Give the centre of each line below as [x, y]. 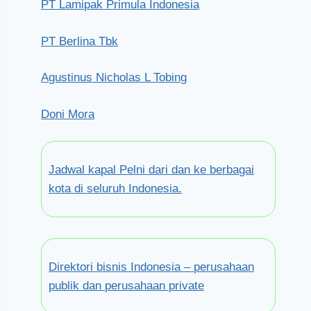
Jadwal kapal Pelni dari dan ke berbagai [152, 170]
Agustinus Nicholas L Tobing [114, 77]
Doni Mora [68, 114]
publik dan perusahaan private [127, 286]
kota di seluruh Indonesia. [116, 188]
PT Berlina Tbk [80, 41]
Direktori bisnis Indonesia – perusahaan [152, 267]
